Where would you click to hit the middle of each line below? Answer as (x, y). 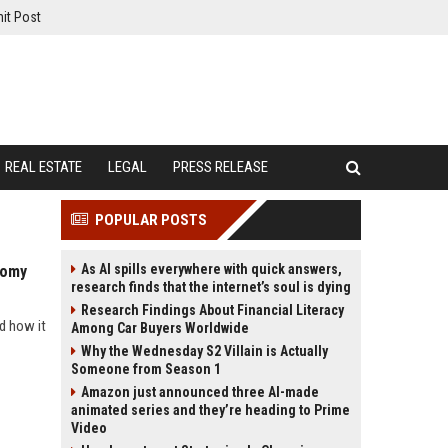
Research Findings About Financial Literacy (212, 310)
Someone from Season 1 (146, 369)
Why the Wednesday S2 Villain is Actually (204, 351)
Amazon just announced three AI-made (200, 392)
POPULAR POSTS (151, 220)
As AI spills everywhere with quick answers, (211, 269)
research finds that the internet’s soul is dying (211, 287)
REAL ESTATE (43, 167)
